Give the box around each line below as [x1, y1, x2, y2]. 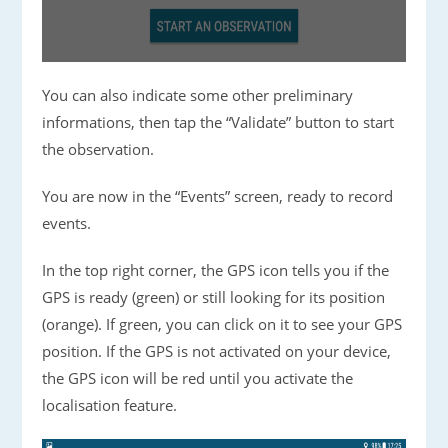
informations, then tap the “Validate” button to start [42, 112, 395, 133]
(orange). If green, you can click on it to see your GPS [42, 314, 403, 335]
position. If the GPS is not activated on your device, [42, 341, 392, 362]
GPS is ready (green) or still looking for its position [42, 287, 386, 308]
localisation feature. [42, 395, 178, 416]
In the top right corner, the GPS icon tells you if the [42, 260, 390, 281]
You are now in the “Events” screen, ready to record [42, 186, 394, 207]
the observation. [42, 139, 155, 160]
